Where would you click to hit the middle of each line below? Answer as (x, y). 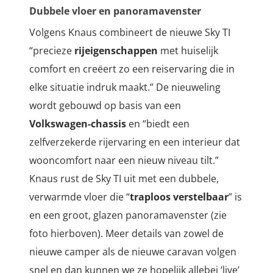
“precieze (52, 51)
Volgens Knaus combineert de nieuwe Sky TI (130, 33)
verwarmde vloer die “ (80, 197)
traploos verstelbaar (179, 197)
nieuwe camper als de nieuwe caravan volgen (133, 252)
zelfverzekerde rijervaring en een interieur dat (135, 142)
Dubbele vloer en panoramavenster (115, 11)
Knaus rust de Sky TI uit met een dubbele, (124, 179)
